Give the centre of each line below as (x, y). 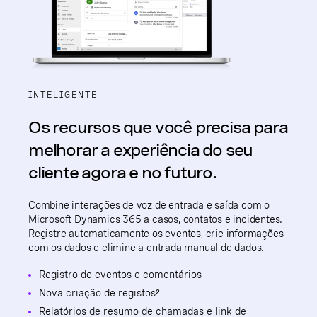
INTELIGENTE (63, 94)
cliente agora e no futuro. (122, 172)
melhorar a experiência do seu (141, 150)
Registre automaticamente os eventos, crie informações (156, 233)
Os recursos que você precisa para (158, 127)
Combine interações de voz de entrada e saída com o (149, 205)
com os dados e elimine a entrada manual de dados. (146, 247)
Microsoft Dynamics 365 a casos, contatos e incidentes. (156, 219)
